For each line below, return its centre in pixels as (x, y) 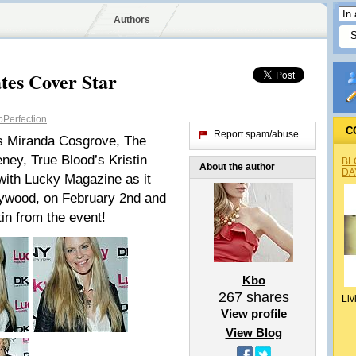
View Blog (253, 333)
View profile (253, 313)
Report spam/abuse (256, 134)
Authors (132, 20)
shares (265, 297)
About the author (237, 167)
